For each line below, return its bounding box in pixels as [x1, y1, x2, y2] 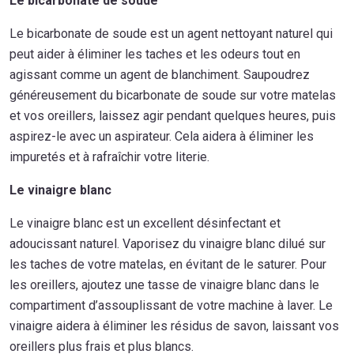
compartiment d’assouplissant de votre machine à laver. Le [9, 297, 333, 313]
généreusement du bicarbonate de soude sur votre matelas [9, 87, 336, 103]
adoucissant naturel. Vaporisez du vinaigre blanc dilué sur [9, 235, 326, 251]
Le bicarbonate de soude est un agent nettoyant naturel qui [9, 25, 333, 41]
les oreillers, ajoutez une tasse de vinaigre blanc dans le [9, 277, 319, 292]
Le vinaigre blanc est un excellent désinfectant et [9, 215, 281, 231]
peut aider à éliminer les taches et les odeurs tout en [9, 46, 300, 62]
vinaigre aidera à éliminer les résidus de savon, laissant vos [9, 318, 339, 333]
